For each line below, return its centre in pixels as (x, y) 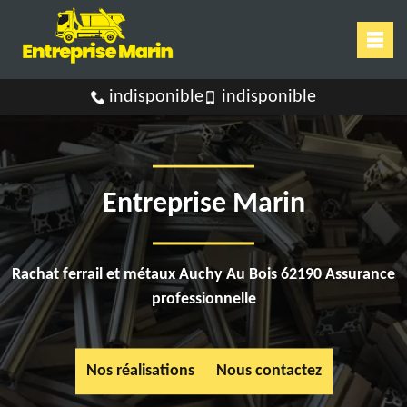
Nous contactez (268, 372)
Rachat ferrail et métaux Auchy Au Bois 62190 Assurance (203, 275)
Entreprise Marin (203, 205)
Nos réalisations (140, 372)
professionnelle (203, 300)
